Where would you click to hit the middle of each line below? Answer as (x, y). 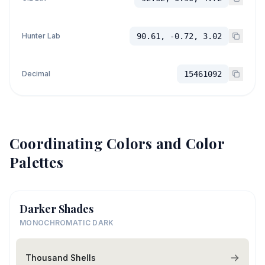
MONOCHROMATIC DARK (67, 223)
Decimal (36, 74)
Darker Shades (56, 209)
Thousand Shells (61, 257)
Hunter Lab (41, 36)
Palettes (36, 162)
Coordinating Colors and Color (117, 143)
